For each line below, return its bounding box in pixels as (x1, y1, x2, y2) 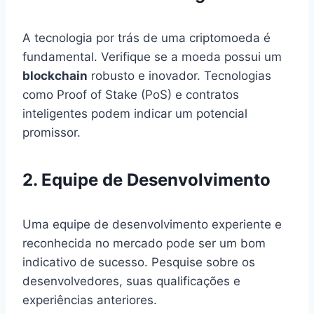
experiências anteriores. (22, 292, 157, 307)
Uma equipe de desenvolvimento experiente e (22, 217, 282, 231)
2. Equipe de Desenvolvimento (22, 169, 271, 190)
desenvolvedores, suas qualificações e (22, 273, 240, 288)
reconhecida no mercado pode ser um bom (22, 235, 266, 250)
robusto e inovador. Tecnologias (88, 68, 271, 83)
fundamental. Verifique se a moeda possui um (22, 49, 282, 64)
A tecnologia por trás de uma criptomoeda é (22, 30, 271, 45)
